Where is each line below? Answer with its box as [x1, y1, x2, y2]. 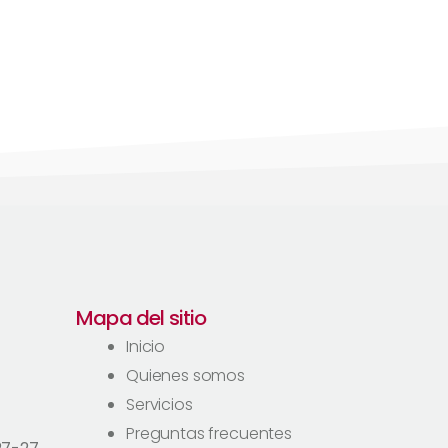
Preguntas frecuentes [126, 422, 292, 445]
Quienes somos [126, 364, 246, 387]
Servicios [126, 393, 193, 416]
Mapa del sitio [76, 304, 207, 332]
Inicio [126, 335, 166, 358]
